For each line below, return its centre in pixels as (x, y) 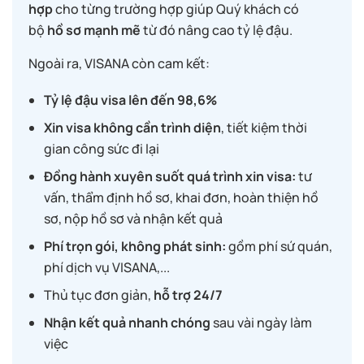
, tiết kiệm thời (264, 127)
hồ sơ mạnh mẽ (94, 30)
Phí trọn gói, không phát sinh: (136, 246)
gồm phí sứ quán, (281, 246)
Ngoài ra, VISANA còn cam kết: (119, 63)
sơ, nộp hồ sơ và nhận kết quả (134, 218)
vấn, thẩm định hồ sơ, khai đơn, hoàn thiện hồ (182, 197)
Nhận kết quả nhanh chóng (128, 322)
